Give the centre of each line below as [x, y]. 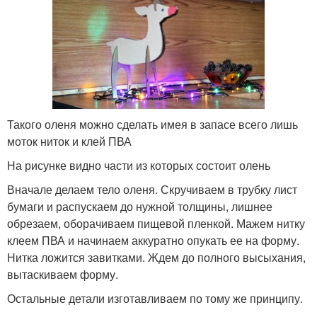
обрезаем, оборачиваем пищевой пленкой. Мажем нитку [156, 223]
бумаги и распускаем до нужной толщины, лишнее [140, 206]
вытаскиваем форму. [63, 274]
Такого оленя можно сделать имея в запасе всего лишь [152, 124]
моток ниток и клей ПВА [69, 141]
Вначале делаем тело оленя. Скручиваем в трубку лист [152, 189]
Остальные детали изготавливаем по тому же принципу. [155, 298]
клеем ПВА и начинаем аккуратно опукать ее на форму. [153, 240]
